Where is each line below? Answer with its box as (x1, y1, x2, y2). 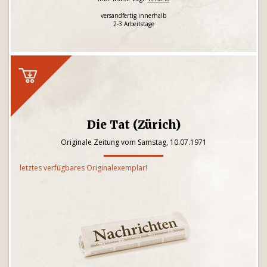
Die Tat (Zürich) (86, 117, 181, 132)
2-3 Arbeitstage (113, 20, 154, 28)
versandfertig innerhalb (101, 11, 166, 20)
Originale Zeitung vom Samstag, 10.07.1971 (60, 137, 207, 147)
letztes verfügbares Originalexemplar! (20, 163, 147, 173)
